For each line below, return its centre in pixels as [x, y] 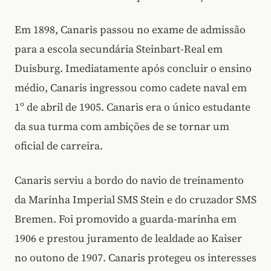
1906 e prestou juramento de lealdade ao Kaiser [128, 238]
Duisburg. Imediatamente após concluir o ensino [133, 69]
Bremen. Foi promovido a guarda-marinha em [126, 219]
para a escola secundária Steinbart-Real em [119, 49]
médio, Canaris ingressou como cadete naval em [131, 88]
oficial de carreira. [59, 146]
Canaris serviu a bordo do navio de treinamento [129, 180]
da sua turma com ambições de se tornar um [122, 127]
